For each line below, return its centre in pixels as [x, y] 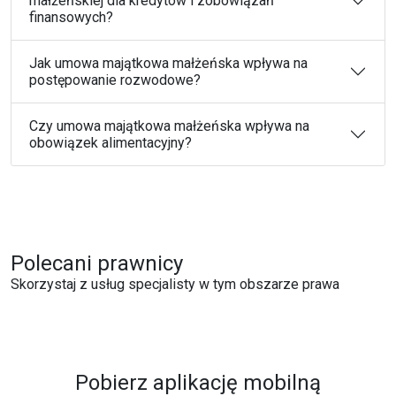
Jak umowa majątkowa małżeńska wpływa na [168, 63]
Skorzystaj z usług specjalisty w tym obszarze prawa [175, 284]
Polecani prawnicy [97, 263]
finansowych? [71, 17]
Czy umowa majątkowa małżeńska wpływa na [169, 126]
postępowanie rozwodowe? [115, 80]
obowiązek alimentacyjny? [110, 143]
